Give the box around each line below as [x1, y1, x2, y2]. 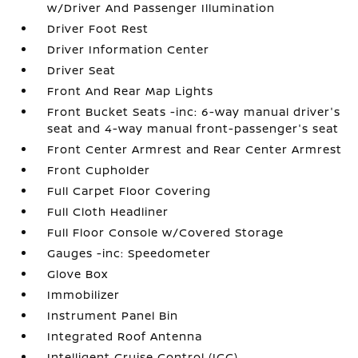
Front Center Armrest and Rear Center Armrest [47, 141, 343, 157]
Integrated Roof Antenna [47, 328, 203, 344]
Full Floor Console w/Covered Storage [47, 225, 284, 240]
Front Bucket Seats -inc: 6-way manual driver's [47, 104, 341, 119]
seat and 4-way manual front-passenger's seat [47, 121, 340, 136]
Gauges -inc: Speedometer [47, 245, 212, 261]
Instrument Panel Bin [47, 308, 179, 323]
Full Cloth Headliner [47, 204, 169, 219]
